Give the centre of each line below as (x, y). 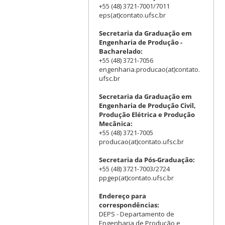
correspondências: (129, 205)
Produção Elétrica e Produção (147, 114)
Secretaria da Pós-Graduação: (147, 159)
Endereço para (122, 196)
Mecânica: (116, 123)
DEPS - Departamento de (136, 214)
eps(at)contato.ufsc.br (132, 15)
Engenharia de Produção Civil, (147, 105)
